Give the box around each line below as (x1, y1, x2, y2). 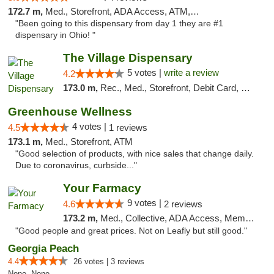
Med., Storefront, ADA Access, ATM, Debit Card (45, 6, 190, 17)
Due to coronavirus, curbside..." (15, 161, 137, 170)
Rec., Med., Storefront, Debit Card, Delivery (100, 83, 241, 93)
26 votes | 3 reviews (71, 257, 144, 266)
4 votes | (72, 121, 109, 131)
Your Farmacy (62, 182, 141, 194)
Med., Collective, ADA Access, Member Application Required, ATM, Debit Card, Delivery (100, 213, 245, 223)
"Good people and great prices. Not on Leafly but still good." (15, 226, 247, 235)
